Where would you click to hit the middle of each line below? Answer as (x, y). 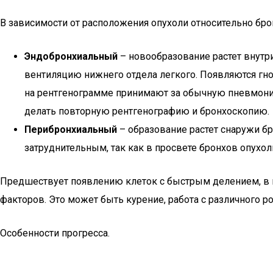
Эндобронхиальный (71, 56)
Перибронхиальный (71, 129)
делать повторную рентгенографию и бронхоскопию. (147, 111)
